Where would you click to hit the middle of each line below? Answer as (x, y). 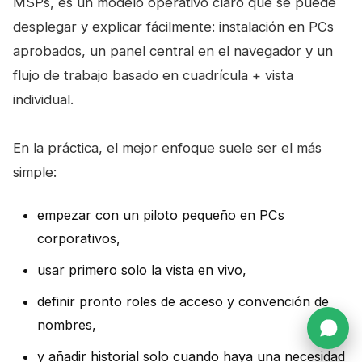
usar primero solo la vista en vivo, (142, 269)
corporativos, (79, 238)
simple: (35, 172)
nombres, (67, 324)
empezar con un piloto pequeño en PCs (161, 215)
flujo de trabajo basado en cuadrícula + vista (153, 75)
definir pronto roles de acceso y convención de (183, 301)
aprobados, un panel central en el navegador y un (173, 51)
